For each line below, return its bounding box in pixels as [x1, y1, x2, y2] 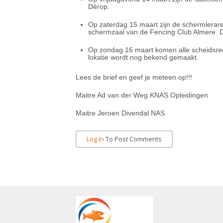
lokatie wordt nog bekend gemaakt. [88, 53, 199, 61]
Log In [87, 135, 104, 143]
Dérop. [88, 2, 110, 10]
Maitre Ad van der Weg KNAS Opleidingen [76, 91, 208, 99]
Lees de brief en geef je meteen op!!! [76, 73, 192, 81]
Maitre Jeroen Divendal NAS [76, 109, 165, 117]
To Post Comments [104, 135, 162, 143]
